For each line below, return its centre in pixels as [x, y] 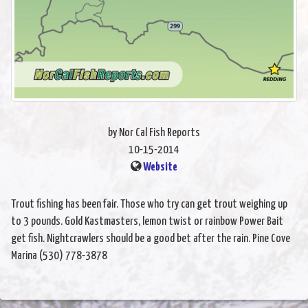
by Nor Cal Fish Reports [154, 133]
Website [160, 167]
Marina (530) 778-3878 [59, 256]
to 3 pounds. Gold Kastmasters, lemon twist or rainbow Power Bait [147, 221]
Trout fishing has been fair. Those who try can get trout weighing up [149, 204]
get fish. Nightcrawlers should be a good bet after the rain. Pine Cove [151, 239]
